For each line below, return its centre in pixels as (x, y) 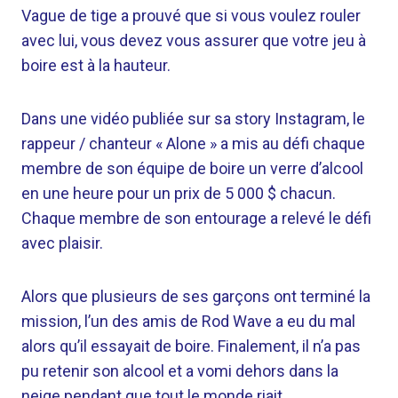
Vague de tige (69, 16)
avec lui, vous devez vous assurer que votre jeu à (194, 40)
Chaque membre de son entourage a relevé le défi (196, 218)
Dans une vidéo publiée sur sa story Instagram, (187, 119)
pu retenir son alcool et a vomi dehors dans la (180, 371)
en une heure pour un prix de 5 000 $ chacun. (179, 193)
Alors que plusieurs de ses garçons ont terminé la (196, 296)
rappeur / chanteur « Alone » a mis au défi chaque (193, 143)
